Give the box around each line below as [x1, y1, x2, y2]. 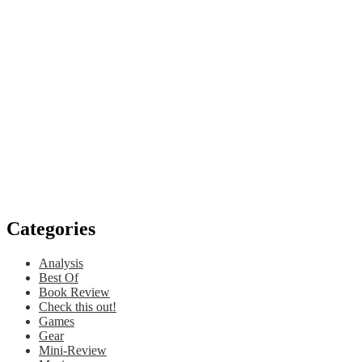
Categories [6, 217, 95, 239]
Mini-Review [39, 343, 107, 357]
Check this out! [39, 299, 116, 314]
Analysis [39, 255, 83, 270]
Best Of [39, 270, 78, 284]
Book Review [39, 284, 110, 299]
